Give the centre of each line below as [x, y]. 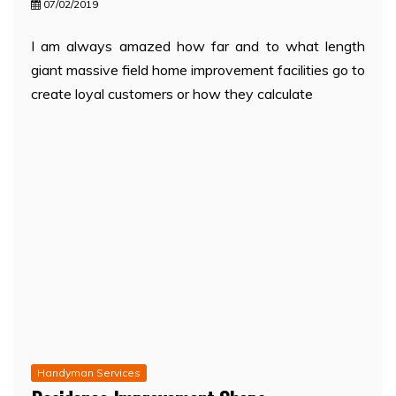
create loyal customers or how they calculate [172, 93]
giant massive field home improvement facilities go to [198, 69]
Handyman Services [89, 373]
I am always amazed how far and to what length [198, 46]
